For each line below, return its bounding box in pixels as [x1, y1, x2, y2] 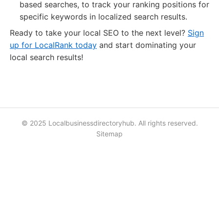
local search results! [10, 52, 83, 62]
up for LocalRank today [10, 40, 97, 50]
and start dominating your [97, 40, 196, 50]
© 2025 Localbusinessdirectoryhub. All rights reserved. [21, 119, 198, 127]
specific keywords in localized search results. [20, 12, 187, 22]
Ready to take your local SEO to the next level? [10, 28, 188, 38]
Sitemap [96, 130, 123, 138]
